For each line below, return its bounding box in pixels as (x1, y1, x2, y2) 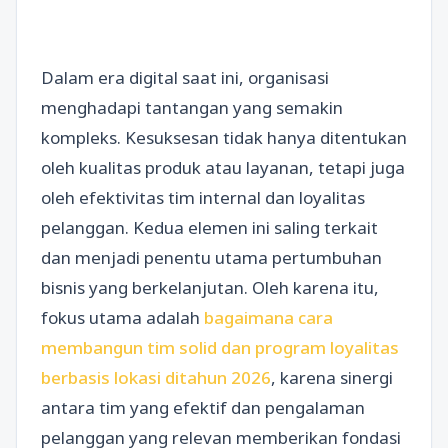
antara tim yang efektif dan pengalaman (41, 396, 365, 419)
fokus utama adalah (41, 306, 204, 329)
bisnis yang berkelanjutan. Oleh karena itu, (41, 276, 379, 299)
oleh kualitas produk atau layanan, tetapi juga (41, 156, 405, 179)
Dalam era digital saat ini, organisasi (41, 66, 329, 89)
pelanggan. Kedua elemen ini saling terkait (41, 216, 378, 239)
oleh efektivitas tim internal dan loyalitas (41, 186, 365, 209)
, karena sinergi (271, 366, 393, 389)
